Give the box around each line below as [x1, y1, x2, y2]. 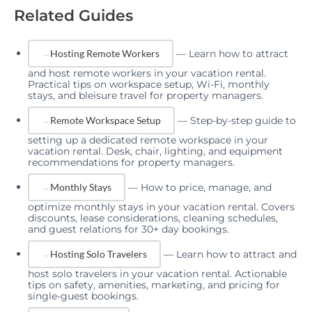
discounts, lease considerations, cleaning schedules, [28, 211, 278, 224]
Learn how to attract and [176, 247, 297, 260]
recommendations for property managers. [28, 155, 235, 169]
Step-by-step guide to [190, 114, 296, 127]
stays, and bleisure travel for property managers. [28, 88, 263, 102]
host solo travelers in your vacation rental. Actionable [28, 267, 287, 280]
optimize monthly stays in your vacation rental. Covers [28, 200, 295, 213]
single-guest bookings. [28, 289, 139, 302]
